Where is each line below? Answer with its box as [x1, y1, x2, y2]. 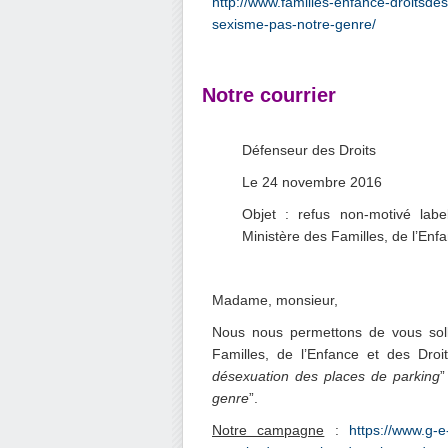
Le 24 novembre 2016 [242, 174, 382, 190]
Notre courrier [202, 84, 336, 106]
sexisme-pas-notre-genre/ [212, 16, 376, 32]
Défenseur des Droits [242, 142, 376, 158]
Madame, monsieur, [212, 292, 338, 308]
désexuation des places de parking [212, 368, 440, 384]
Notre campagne [212, 422, 325, 438]
